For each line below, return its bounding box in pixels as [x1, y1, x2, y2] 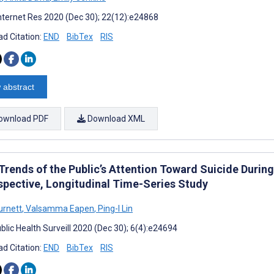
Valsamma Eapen [24, 203, 94, 213]
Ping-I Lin [96, 203, 133, 213]
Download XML [86, 113, 145, 124]
